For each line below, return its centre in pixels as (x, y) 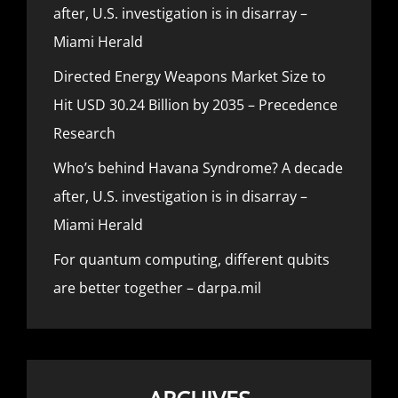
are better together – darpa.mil (157, 287)
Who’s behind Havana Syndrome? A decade (198, 167)
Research (84, 133)
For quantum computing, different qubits (191, 259)
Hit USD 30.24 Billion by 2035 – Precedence (195, 104)
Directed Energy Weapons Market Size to (190, 76)
